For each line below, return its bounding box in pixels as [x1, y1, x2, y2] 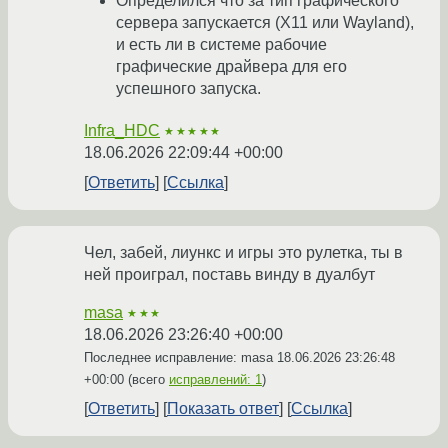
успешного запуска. [116, 80, 261, 98]
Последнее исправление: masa [84, 350, 277, 366]
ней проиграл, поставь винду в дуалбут [84, 266, 375, 284]
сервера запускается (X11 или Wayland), [116, 14, 414, 32]
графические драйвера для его [116, 58, 347, 76]
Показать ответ [167, 400, 279, 418]
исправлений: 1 [169, 372, 262, 388]
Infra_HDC [84, 122, 160, 140]
